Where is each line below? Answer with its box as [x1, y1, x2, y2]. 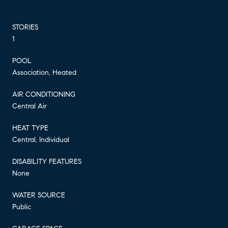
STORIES [12, 22, 38, 32]
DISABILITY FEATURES [12, 157, 81, 166]
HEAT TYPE [12, 123, 48, 132]
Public [12, 202, 31, 211]
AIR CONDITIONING [12, 90, 75, 99]
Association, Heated [12, 68, 76, 77]
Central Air [12, 101, 47, 110]
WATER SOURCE [12, 190, 65, 199]
